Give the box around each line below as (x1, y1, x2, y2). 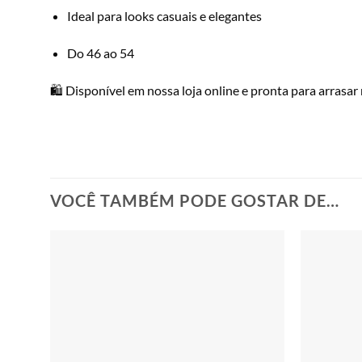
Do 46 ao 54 (66, 44, 134, 61)
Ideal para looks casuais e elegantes (66, 7, 262, 23)
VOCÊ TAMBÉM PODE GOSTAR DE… (50, 191, 339, 211)
